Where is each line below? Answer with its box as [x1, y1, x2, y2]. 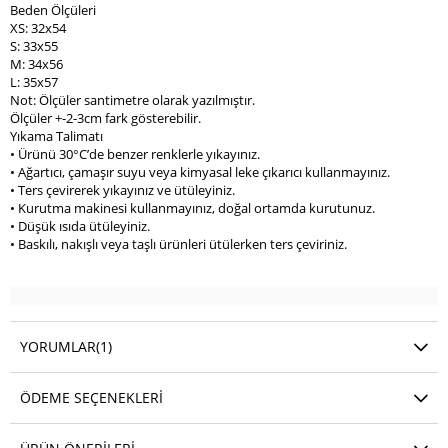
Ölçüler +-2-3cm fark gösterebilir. [10, 109, 201, 128]
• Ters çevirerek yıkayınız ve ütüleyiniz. [10, 181, 235, 200]
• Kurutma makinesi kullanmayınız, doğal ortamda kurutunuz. [10, 199, 375, 218]
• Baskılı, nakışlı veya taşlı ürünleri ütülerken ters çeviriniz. [10, 235, 347, 254]
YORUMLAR [20, 337, 96, 357]
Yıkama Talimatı [10, 127, 103, 146]
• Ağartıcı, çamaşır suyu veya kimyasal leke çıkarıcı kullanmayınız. [10, 163, 390, 182]
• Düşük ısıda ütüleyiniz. [10, 217, 150, 236]
